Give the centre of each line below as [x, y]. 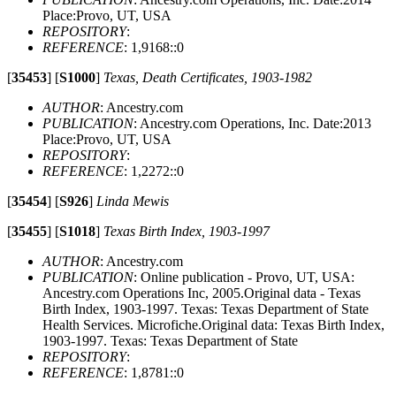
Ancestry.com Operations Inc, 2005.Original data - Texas [202, 293]
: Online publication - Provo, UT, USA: [244, 277]
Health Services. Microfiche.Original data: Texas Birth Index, [213, 324]
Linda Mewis [133, 201]
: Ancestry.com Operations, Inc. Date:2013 [252, 123]
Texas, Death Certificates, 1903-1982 [208, 77]
